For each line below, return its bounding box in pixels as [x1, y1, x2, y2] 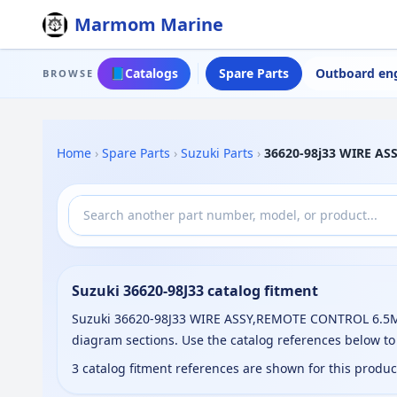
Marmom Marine [74, 12, 223, 36]
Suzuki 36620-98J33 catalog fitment [72, 281, 318, 300]
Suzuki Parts [181, 144, 253, 161]
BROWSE [43, 66, 94, 80]
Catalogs [124, 65, 178, 82]
